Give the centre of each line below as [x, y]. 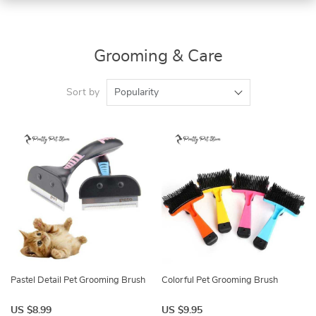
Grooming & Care [158, 56]
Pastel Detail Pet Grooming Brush [78, 280]
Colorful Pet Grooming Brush [220, 280]
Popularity [136, 92]
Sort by [83, 92]
